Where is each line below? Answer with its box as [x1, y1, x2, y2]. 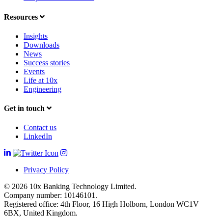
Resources [4, 12, 40, 21]
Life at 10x [24, 76, 57, 84]
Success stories [24, 58, 70, 67]
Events [24, 67, 45, 76]
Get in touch [4, 104, 47, 113]
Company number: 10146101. [4, 191, 97, 200]
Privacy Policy [24, 165, 69, 174]
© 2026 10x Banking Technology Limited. [4, 182, 137, 191]
